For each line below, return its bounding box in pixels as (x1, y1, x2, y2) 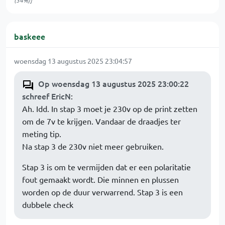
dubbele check (22, 199, 73, 209)
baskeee (14, 31, 45, 42)
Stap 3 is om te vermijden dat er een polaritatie (22, 162, 191, 172)
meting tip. (22, 129, 61, 139)
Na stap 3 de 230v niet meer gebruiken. (22, 141, 164, 151)
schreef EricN (22, 90, 71, 101)
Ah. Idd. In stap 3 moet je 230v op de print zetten (22, 103, 197, 114)
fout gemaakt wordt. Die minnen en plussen (22, 174, 179, 184)
